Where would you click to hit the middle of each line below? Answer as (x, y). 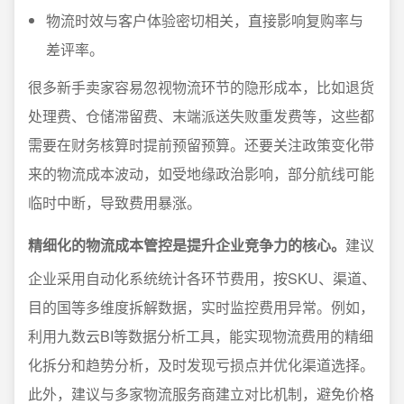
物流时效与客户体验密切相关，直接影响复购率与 (205, 20)
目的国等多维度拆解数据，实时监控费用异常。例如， (201, 307)
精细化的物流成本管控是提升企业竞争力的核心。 (187, 245)
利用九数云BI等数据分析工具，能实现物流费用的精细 (201, 336)
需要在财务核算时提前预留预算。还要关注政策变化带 (201, 145)
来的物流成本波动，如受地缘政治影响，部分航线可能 (201, 174)
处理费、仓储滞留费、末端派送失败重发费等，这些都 (201, 116)
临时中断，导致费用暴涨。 (115, 202)
